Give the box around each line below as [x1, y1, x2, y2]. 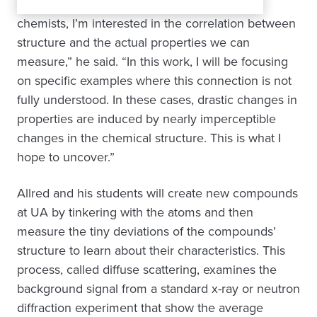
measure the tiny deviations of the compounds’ [17, 222, 276, 241]
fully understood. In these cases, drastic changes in [17, 91, 297, 110]
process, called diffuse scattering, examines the [17, 260, 277, 279]
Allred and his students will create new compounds [17, 184, 298, 203]
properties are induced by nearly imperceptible [17, 110, 276, 129]
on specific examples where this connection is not [17, 71, 292, 91]
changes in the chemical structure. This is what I [17, 129, 281, 148]
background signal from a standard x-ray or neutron [17, 279, 300, 299]
